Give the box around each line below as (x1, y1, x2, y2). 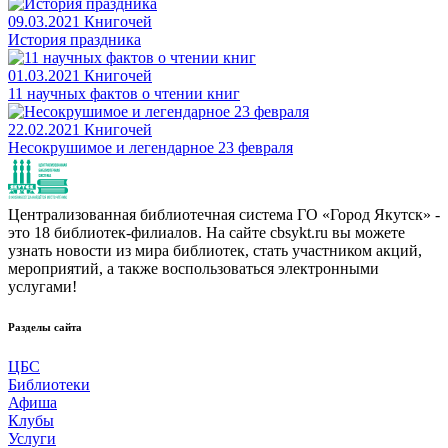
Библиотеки (8, 375, 90, 393)
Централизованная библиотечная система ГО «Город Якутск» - (8, 205, 440, 223)
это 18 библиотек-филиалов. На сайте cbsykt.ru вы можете (8, 223, 405, 241)
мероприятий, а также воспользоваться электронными (8, 259, 379, 277)
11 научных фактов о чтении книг (8, 84, 240, 102)
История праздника (8, 30, 141, 48)
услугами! (8, 277, 77, 295)
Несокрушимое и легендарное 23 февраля (8, 138, 293, 156)
